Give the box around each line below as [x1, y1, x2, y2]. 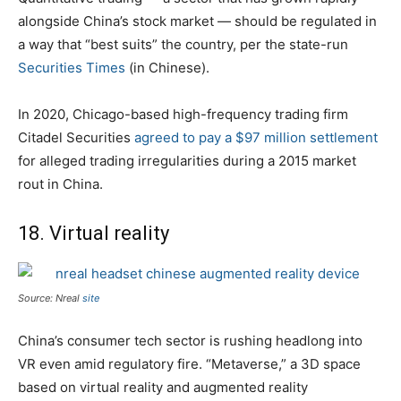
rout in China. [18, 175, 103, 192]
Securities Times [18, 58, 125, 76]
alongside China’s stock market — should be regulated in [18, 12, 377, 30]
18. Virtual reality [18, 221, 169, 244]
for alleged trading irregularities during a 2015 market [18, 151, 356, 169]
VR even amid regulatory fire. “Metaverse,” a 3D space [18, 354, 361, 372]
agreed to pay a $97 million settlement [134, 128, 378, 146]
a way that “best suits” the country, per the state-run [18, 35, 348, 53]
